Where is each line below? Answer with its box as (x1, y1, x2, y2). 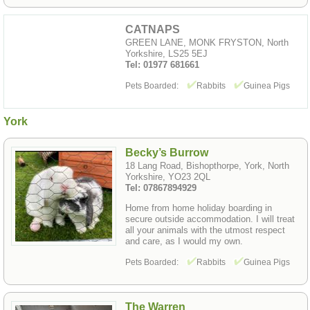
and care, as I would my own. (125, 235, 243, 246)
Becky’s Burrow (125, 146, 208, 158)
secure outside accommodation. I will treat (125, 213, 295, 224)
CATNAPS (125, 24, 180, 36)
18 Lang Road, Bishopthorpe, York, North (125, 160, 289, 171)
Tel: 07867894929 (125, 182, 197, 193)
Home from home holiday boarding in (125, 202, 272, 213)
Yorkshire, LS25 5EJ (125, 48, 208, 60)
